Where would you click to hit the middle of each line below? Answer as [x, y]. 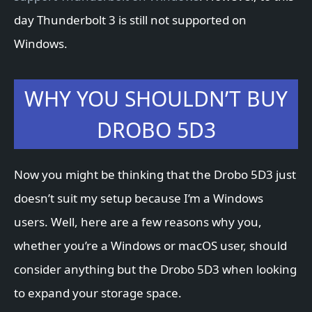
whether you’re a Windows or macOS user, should [150, 246]
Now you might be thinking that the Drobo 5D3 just [155, 175]
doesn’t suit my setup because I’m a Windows [139, 198]
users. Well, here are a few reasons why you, [138, 222]
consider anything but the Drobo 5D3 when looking [155, 270]
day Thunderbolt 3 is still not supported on [130, 20]
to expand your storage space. [98, 293]
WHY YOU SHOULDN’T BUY [156, 99]
